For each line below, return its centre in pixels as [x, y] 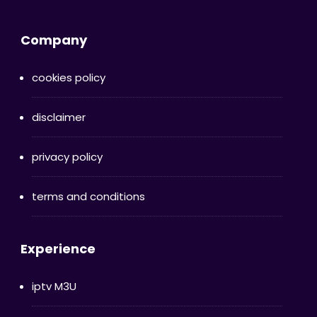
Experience [58, 249]
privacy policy [67, 157]
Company [53, 40]
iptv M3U [54, 287]
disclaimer [58, 117]
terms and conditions [88, 197]
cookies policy [68, 78]
